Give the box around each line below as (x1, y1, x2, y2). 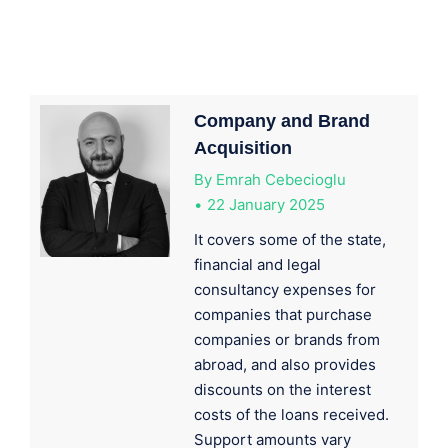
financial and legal (194, 255, 321, 274)
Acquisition (194, 138, 292, 158)
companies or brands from (194, 330, 380, 349)
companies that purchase (194, 305, 372, 324)
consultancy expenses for (194, 280, 376, 299)
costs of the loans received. (194, 405, 389, 424)
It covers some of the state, (194, 230, 386, 249)
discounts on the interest (194, 380, 371, 399)
